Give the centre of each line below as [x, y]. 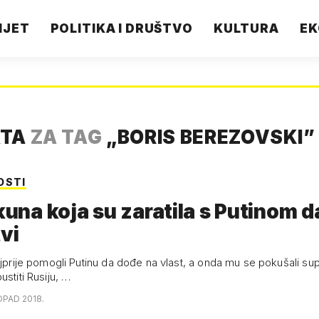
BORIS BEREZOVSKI [210, 137]
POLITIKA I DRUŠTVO [121, 28]
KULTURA [246, 28]
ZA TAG [66, 137]
